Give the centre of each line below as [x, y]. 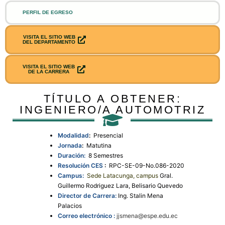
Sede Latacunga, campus [123, 175]
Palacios [70, 205]
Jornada [70, 145]
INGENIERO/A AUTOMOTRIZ [113, 109]
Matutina [98, 145]
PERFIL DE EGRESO [48, 12]
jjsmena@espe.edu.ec [147, 215]
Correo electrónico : [87, 215]
